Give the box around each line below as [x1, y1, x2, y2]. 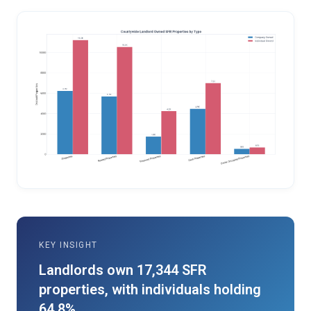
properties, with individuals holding [39, 280, 261, 298]
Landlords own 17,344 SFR [39, 261, 207, 278]
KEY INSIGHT [39, 239, 98, 250]
